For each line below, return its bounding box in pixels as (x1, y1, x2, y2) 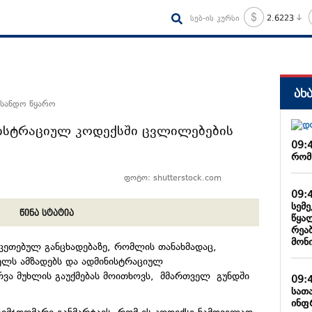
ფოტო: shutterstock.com (124, 173, 222, 185)
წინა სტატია (19, 208, 74, 219)
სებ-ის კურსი (189, 13, 240, 25)
